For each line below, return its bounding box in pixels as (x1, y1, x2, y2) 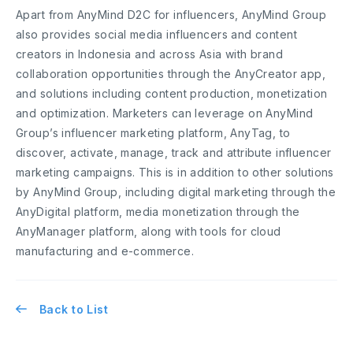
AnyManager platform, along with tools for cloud (16, 224, 281, 238)
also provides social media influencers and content (16, 27, 298, 41)
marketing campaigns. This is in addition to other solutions (16, 165, 334, 179)
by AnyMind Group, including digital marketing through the (16, 184, 336, 199)
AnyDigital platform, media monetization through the (16, 204, 300, 218)
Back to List (39, 302, 109, 316)
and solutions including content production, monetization (16, 86, 328, 100)
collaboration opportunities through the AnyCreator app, (16, 66, 326, 80)
